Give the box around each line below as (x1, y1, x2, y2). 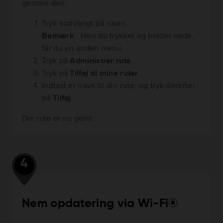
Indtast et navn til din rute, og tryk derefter (42, 79, 195, 91)
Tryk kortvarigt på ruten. (42, 17, 128, 29)
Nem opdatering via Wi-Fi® (22, 197, 178, 210)
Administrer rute (70, 54, 133, 66)
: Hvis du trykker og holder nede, (76, 29, 195, 41)
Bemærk (42, 29, 77, 41)
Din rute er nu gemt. (22, 112, 95, 124)
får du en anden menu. (42, 42, 124, 54)
